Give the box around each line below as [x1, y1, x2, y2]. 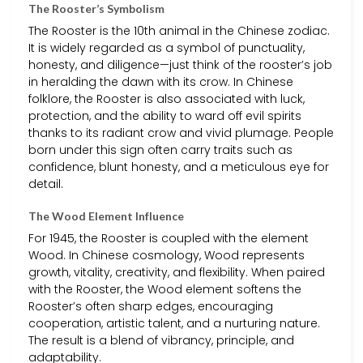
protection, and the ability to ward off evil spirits [28, 107, 301, 124]
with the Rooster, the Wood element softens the [28, 281, 301, 298]
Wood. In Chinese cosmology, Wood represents [28, 247, 305, 264]
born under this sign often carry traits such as [28, 141, 293, 158]
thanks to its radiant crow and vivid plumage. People [28, 124, 334, 141]
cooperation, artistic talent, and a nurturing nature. [28, 315, 320, 332]
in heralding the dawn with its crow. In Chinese [28, 73, 293, 90]
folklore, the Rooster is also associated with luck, [28, 90, 305, 107]
